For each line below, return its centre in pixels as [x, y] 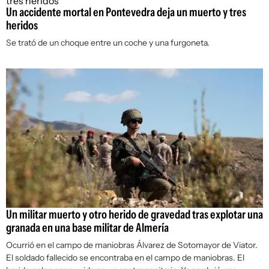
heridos [22, 25]
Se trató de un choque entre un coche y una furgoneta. [108, 43]
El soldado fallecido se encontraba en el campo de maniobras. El [125, 258]
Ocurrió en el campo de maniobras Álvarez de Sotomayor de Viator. [132, 245]
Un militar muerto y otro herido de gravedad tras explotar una [134, 215]
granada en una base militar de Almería [87, 228]
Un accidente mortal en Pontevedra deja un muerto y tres [126, 12]
